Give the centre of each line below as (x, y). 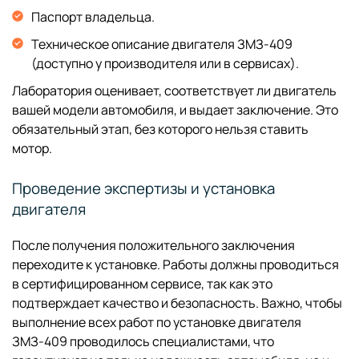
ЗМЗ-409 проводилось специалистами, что (143, 341)
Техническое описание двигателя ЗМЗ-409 (162, 44)
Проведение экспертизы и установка (143, 188)
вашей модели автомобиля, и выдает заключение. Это (175, 109)
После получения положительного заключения (153, 245)
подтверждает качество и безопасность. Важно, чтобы (177, 303)
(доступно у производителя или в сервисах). (165, 63)
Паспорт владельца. (93, 16)
